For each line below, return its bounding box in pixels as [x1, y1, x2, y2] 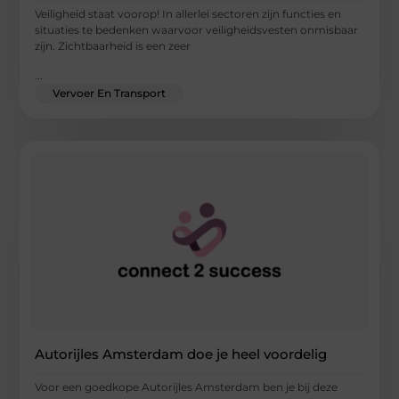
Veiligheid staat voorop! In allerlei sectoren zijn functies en [35, 7, 342, 21]
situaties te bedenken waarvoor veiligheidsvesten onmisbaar [35, 23, 359, 37]
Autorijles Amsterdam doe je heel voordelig [35, 345, 328, 362]
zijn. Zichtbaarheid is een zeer [35, 39, 191, 53]
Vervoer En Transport [53, 85, 167, 100]
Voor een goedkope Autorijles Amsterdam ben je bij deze [35, 379, 338, 394]
